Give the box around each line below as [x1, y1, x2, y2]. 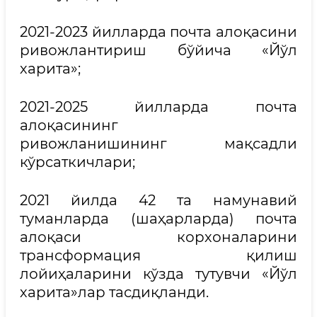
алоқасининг [20, 117, 118, 134]
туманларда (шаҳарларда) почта [20, 210, 297, 227]
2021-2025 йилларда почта [20, 98, 297, 115]
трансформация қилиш [20, 247, 297, 264]
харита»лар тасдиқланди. [20, 284, 209, 301]
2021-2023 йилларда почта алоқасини [20, 23, 297, 40]
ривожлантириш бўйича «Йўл [20, 42, 297, 59]
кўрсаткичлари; [20, 154, 135, 171]
